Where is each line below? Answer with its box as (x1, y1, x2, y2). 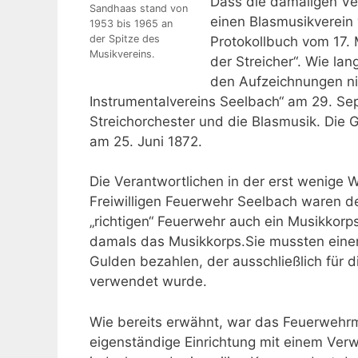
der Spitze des (89, 32, 160, 45)
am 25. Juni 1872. (89, 133, 202, 149)
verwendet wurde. (89, 273, 207, 290)
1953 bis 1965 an (89, 17, 173, 30)
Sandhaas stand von (89, 2, 188, 14)
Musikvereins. (89, 47, 155, 60)
